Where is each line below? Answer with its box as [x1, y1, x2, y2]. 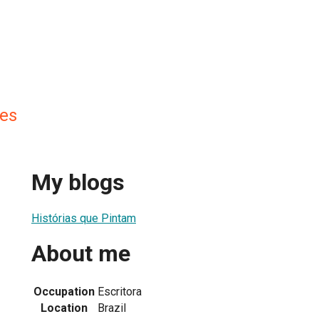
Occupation [33, 284, 95, 298]
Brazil [98, 300, 126, 315]
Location [41, 300, 88, 315]
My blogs [31, 169, 125, 197]
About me [31, 240, 130, 268]
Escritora [98, 284, 142, 298]
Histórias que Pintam [31, 211, 136, 225]
